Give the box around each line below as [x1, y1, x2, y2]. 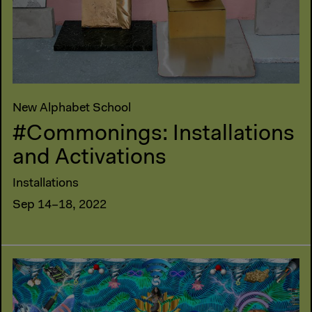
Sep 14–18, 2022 [13, 198, 107, 212]
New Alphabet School [13, 102, 131, 115]
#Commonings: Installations [13, 123, 295, 146]
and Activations [13, 146, 166, 169]
